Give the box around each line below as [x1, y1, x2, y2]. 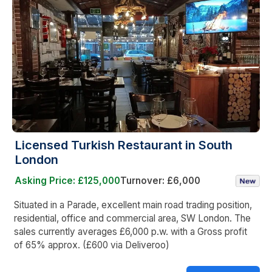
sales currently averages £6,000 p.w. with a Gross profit [14, 225, 247, 237]
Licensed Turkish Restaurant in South [15, 137, 233, 152]
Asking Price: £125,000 [15, 174, 120, 186]
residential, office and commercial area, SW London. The [14, 212, 251, 224]
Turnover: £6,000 [120, 174, 200, 186]
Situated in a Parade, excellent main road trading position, [14, 199, 252, 211]
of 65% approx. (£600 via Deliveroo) [14, 239, 169, 251]
